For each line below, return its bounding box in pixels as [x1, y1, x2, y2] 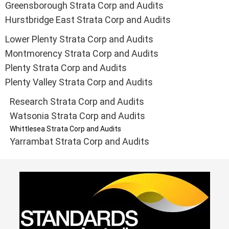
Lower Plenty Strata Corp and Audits [5, 34, 153, 45]
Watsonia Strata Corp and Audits [10, 110, 145, 122]
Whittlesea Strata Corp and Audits [10, 125, 121, 133]
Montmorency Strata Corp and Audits [5, 48, 158, 59]
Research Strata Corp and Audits [10, 96, 144, 107]
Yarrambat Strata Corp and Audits [10, 136, 149, 147]
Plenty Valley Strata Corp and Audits [5, 77, 153, 88]
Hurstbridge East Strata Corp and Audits [5, 14, 171, 26]
